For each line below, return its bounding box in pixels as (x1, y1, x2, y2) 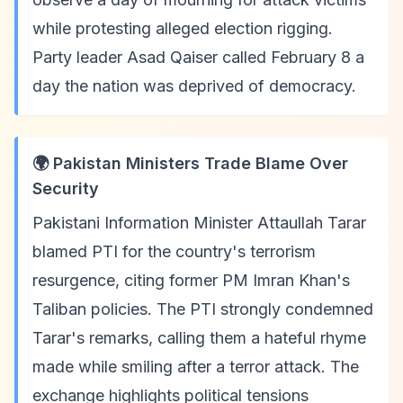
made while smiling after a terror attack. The (32, 357, 359, 376)
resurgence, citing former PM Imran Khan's (32, 271, 350, 290)
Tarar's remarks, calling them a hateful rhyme (32, 328, 366, 347)
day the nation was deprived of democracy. (32, 76, 356, 95)
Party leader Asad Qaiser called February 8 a (32, 48, 364, 67)
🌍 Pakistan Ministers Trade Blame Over (32, 154, 348, 173)
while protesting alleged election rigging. (32, 19, 333, 38)
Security (32, 179, 99, 198)
